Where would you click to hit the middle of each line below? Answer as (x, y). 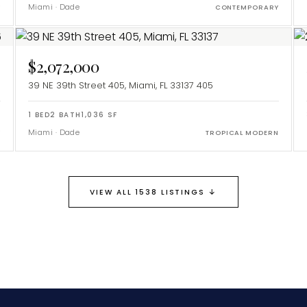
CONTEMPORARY (247, 8)
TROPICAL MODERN (242, 133)
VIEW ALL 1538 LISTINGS (147, 193)
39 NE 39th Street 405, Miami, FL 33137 (111, 86)
